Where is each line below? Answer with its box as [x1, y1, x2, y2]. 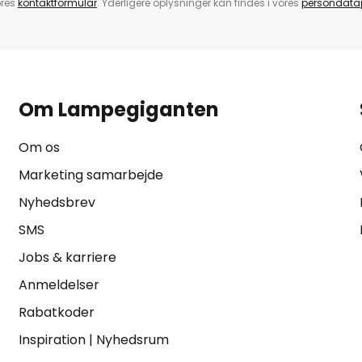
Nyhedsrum [95, 330, 169, 349]
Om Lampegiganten [18, 96, 219, 123]
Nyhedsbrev [18, 193, 95, 212]
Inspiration [18, 330, 86, 349]
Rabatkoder [18, 303, 95, 322]
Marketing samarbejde [18, 166, 163, 184]
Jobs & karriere [18, 248, 116, 267]
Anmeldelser [18, 276, 99, 294]
